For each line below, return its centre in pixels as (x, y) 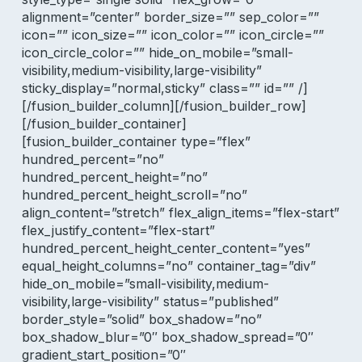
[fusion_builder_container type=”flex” (136, 141)
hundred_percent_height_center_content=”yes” (166, 248)
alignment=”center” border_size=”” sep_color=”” (170, 17)
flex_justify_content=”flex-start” (118, 230)
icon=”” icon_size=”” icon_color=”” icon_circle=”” (173, 35)
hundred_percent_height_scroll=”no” (134, 195)
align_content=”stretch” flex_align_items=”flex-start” (180, 213)
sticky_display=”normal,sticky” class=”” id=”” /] (164, 88)
